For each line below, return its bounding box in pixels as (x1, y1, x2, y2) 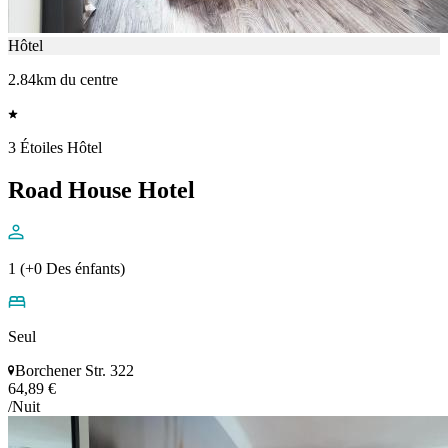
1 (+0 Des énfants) (8, 260, 125, 278)
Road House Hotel (8, 177, 195, 204)
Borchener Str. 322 (15, 362, 134, 380)
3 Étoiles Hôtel (8, 139, 102, 157)
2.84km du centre (8, 71, 118, 89)
